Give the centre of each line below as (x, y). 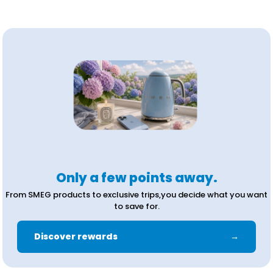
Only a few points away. (136, 178)
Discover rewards (76, 236)
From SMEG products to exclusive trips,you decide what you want (136, 195)
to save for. (136, 206)
